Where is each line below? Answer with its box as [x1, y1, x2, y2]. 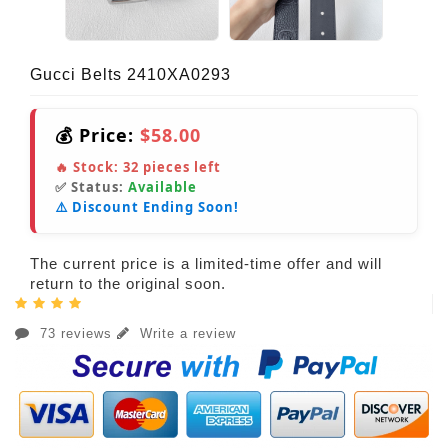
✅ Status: [55, 178, 128, 197]
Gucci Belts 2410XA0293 [30, 66, 231, 84]
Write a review [135, 326, 236, 342]
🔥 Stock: [55, 158, 123, 177]
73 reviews [35, 326, 117, 342]
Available [128, 178, 197, 197]
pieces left [139, 158, 221, 177]
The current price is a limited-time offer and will [30, 255, 382, 273]
